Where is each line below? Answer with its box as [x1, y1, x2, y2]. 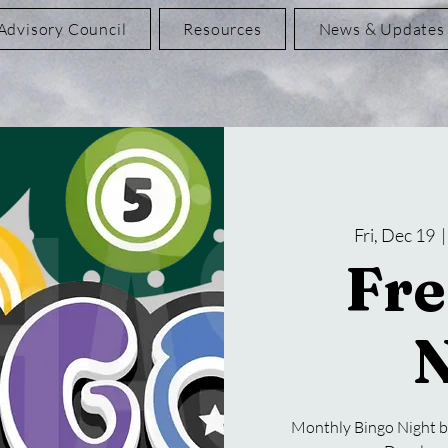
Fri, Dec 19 [353, 223, 435, 246]
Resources [183, 19, 262, 39]
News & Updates [318, 19, 445, 39]
